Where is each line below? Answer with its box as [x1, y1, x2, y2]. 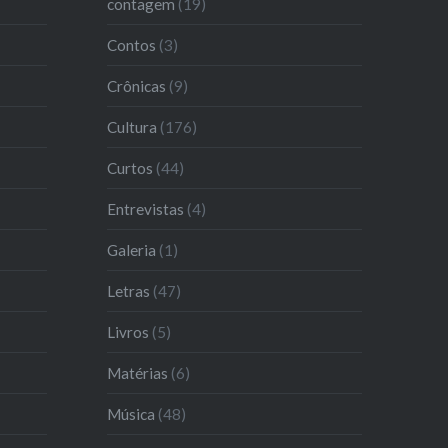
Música [107, 404, 156, 423]
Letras [107, 281, 151, 300]
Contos [107, 35, 157, 54]
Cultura [107, 117, 158, 136]
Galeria [107, 240, 157, 259]
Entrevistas [107, 199, 185, 218]
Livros [107, 322, 150, 341]
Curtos [107, 158, 154, 177]
